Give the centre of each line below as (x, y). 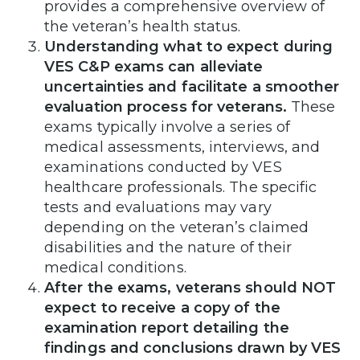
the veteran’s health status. (143, 26)
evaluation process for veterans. (166, 106)
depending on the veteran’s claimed (177, 227)
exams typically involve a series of (168, 127)
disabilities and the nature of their (168, 247)
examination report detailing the (167, 327)
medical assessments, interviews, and (182, 147)
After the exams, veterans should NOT (190, 287)
